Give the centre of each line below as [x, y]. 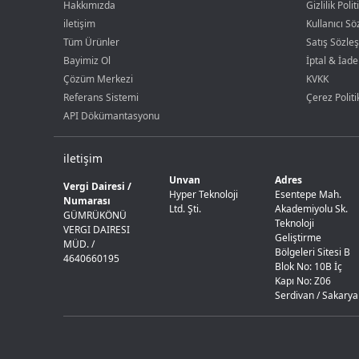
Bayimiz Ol [87, 61]
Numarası [87, 201]
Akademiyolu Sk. [311, 209]
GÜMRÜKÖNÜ [95, 215]
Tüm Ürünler [92, 42]
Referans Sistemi [101, 97]
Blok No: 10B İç [308, 266]
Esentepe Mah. [308, 194]
